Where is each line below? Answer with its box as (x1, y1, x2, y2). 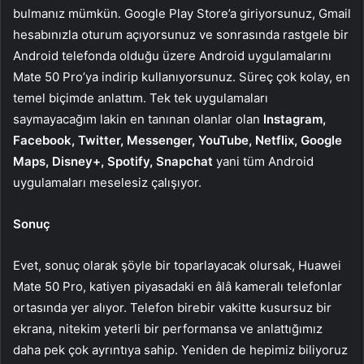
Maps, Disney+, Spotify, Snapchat (13, 154, 213, 170)
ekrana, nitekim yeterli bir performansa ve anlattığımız (13, 321, 323, 337)
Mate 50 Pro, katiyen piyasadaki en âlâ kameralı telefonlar (13, 279, 342, 295)
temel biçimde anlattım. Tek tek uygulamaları (13, 90, 268, 106)
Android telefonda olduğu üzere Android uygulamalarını (13, 48, 331, 64)
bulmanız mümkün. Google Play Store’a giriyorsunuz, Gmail (13, 6, 351, 22)
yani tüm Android (213, 154, 314, 170)
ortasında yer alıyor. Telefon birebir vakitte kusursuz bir (13, 300, 331, 316)
